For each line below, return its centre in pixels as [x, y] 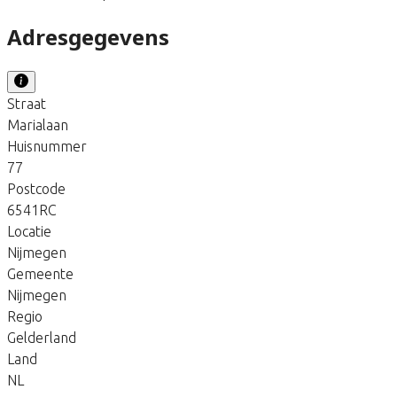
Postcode [36, 188]
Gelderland [42, 337]
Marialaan [38, 125]
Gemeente [40, 273]
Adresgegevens [88, 36]
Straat [27, 103]
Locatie [29, 231]
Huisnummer [47, 146]
